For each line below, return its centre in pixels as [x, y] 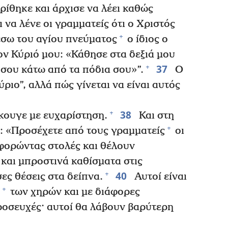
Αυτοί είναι [159, 177]
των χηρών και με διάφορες [74, 192]
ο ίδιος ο [146, 39]
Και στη [155, 116]
